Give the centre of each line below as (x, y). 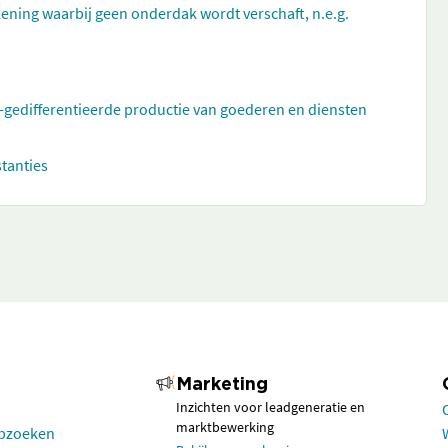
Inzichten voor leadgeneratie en (270, 407)
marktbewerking (225, 427)
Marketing (222, 385)
